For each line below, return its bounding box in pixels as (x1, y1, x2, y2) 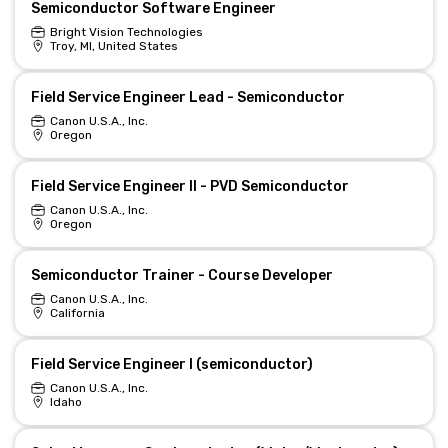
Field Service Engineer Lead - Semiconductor (30, 89, 345, 106)
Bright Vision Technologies (49, 25, 203, 39)
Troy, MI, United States (49, 39, 178, 53)
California (49, 306, 105, 320)
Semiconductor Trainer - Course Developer (30, 267, 333, 284)
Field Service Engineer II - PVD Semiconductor (30, 178, 349, 195)
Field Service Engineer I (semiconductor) (30, 356, 313, 373)
